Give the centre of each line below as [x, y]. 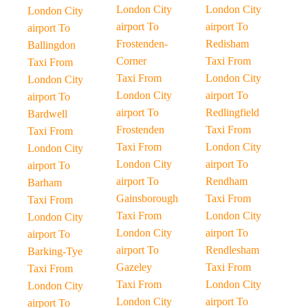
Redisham [227, 44]
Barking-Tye [55, 251]
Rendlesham [232, 250]
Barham [45, 183]
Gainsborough [147, 198]
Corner [132, 61]
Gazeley [134, 267]
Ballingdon [52, 45]
